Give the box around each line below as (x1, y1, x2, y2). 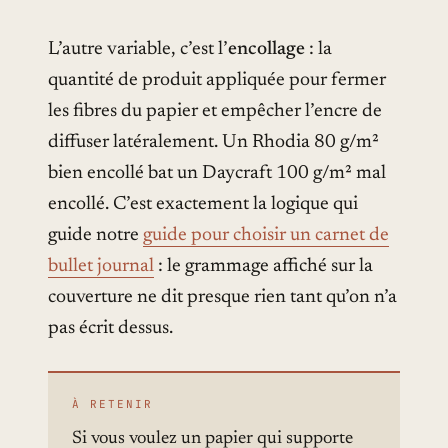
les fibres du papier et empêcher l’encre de (48, 102, 382, 122)
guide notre (48, 226, 143, 246)
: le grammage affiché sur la (154, 257, 373, 277)
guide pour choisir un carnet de (143, 226, 389, 246)
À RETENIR (72, 396, 153, 411)
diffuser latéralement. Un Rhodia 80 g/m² (48, 133, 379, 153)
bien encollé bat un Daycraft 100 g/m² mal (48, 164, 386, 184)
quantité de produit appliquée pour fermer (48, 71, 386, 91)
